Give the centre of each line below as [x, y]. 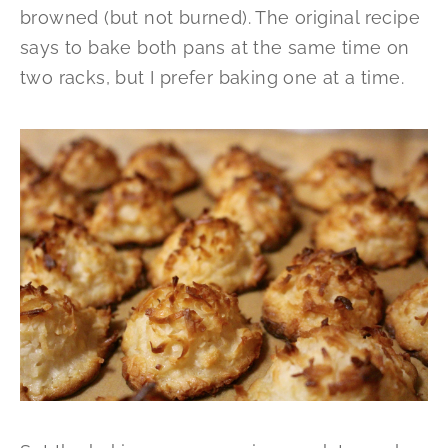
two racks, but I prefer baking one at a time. [212, 78]
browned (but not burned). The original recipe [220, 18]
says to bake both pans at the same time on [215, 48]
